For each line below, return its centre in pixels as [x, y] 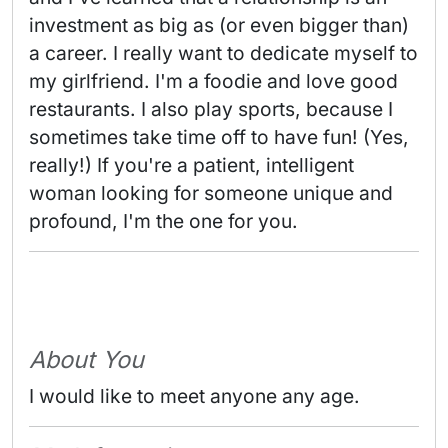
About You [86, 360]
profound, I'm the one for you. [166, 221]
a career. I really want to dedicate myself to [223, 53]
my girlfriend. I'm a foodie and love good [213, 81]
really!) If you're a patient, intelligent [191, 165]
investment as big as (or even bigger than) [219, 25]
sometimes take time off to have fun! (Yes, [219, 137]
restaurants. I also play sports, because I [211, 109]
